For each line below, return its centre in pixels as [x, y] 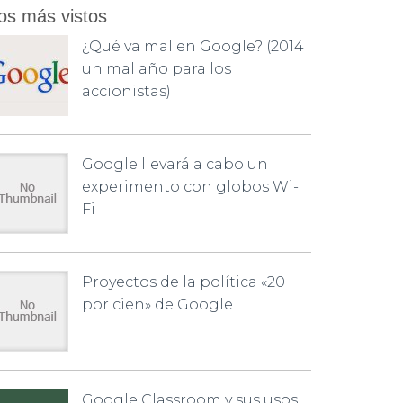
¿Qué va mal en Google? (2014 [193, 46]
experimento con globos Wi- [190, 187]
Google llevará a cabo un [175, 164]
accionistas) [126, 91]
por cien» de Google [157, 304]
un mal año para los [157, 69]
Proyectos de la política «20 [184, 282]
